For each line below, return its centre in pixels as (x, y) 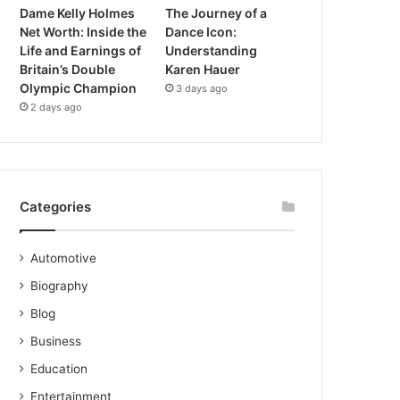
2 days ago (57, 108)
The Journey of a (217, 13)
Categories (56, 207)
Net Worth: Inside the (83, 32)
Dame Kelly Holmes (78, 13)
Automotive (64, 258)
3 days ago (202, 89)
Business (56, 342)
